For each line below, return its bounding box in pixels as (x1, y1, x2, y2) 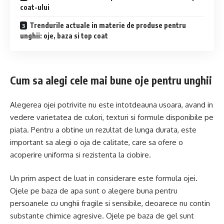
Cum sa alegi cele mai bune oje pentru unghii (10, 73, 212, 87)
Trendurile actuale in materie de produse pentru (29, 21, 186, 30)
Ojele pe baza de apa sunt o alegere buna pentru (10, 186, 177, 196)
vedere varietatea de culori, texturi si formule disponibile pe (10, 112, 213, 122)
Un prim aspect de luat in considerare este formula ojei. (10, 173, 197, 183)
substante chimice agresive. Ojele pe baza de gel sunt (10, 211, 194, 221)
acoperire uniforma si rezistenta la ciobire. (10, 149, 151, 159)
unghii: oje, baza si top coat (20, 31, 108, 40)
